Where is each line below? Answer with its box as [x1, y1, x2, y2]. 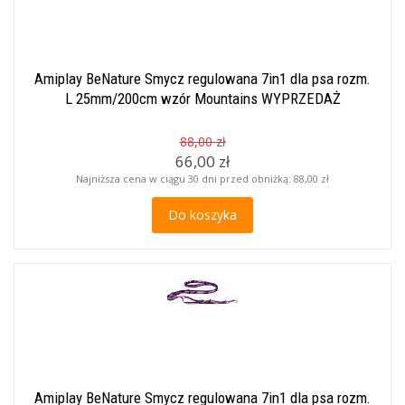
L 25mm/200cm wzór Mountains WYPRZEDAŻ [64, 89, 341, 108]
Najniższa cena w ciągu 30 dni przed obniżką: [76, 172, 294, 185]
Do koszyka [168, 206, 237, 223]
